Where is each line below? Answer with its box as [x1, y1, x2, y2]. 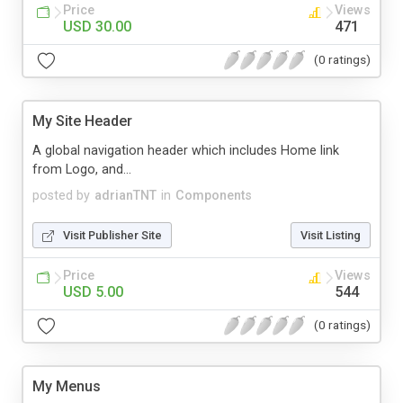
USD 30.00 [63, 17, 131, 35]
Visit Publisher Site [63, 228, 162, 242]
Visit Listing [300, 228, 361, 242]
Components [175, 187, 252, 203]
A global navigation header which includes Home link [32, 142, 339, 158]
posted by [32, 187, 90, 203]
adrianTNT [94, 187, 157, 203]
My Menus [32, 377, 101, 395]
